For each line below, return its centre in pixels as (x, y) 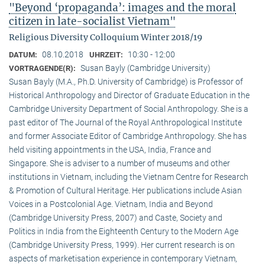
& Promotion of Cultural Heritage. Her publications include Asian (125, 191)
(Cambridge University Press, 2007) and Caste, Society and (116, 218)
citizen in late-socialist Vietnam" (92, 22)
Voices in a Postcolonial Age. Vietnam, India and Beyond (111, 204)
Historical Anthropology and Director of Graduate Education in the (129, 96)
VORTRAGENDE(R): (43, 69)
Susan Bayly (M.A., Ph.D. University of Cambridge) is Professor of (126, 82)
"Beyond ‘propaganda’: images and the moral (122, 8)
